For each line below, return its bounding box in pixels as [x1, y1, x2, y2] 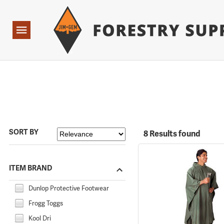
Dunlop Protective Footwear [28, 183, 109, 192]
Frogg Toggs [28, 198, 63, 207]
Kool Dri [28, 213, 51, 222]
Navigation [12, 27, 45, 33]
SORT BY [9, 127, 38, 137]
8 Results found [143, 128, 200, 139]
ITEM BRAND [9, 163, 52, 172]
